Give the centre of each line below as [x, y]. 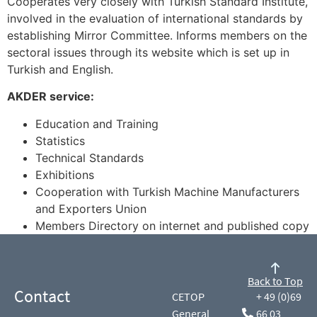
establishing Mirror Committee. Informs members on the [157, 35]
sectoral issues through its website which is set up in [148, 52]
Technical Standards [90, 157]
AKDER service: [51, 97]
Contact [42, 296]
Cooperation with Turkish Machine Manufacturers [167, 191]
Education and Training [97, 123]
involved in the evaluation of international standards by [155, 18]
